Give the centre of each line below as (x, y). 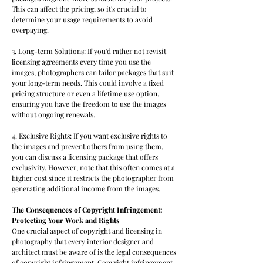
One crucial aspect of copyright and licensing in (87, 231)
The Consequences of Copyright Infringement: (87, 210)
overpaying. (30, 30)
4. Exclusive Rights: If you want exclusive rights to (90, 136)
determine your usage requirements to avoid (82, 19)
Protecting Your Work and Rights (66, 220)
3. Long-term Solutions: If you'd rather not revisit (89, 51)
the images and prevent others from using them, (87, 146)
